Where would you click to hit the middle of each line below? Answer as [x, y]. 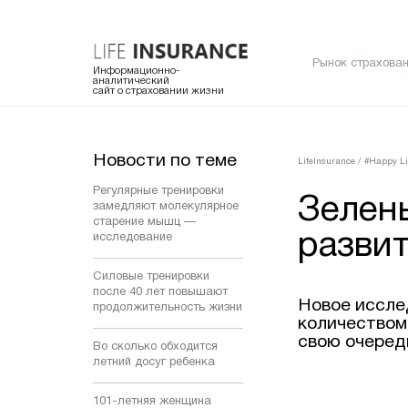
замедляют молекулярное [166, 206]
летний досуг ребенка [154, 362]
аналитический [131, 81]
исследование [133, 237]
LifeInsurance [326, 161]
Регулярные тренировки [158, 191]
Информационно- [136, 71]
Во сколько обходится [155, 347]
